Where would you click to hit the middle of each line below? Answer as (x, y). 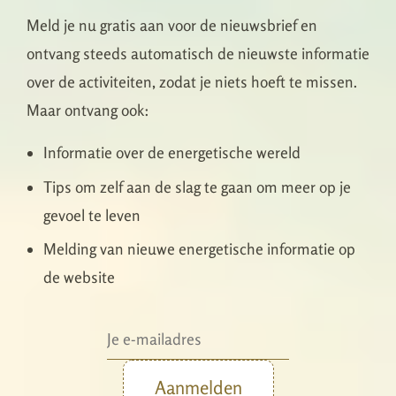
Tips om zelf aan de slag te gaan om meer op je (198, 187)
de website (80, 278)
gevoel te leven (92, 215)
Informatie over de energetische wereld (172, 153)
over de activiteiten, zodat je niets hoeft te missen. (192, 82)
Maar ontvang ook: (88, 110)
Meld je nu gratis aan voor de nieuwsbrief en (172, 26)
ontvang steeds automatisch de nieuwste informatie (198, 54)
